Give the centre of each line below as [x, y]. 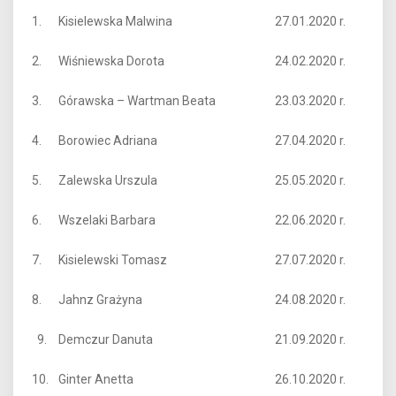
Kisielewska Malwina [115, 21]
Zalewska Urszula [108, 180]
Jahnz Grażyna [100, 300]
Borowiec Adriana [108, 141]
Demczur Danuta [106, 339]
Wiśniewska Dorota [111, 61]
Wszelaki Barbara [107, 220]
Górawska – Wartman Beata [137, 101]
